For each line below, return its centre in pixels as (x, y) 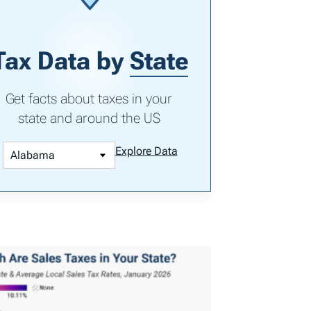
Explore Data (146, 151)
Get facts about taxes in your (89, 99)
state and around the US (89, 118)
